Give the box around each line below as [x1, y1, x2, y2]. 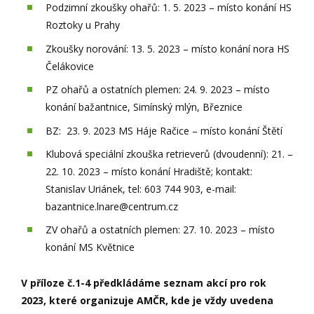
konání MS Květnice [46, 240, 135, 254]
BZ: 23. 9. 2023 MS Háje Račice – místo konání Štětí [46, 123, 282, 137]
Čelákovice [46, 59, 94, 73]
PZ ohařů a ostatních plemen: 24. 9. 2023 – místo [46, 83, 270, 97]
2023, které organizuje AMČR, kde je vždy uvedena [21, 293, 273, 307]
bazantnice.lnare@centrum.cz [46, 199, 178, 213]
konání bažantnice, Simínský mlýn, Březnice [46, 100, 243, 114]
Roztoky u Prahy [46, 18, 120, 32]
